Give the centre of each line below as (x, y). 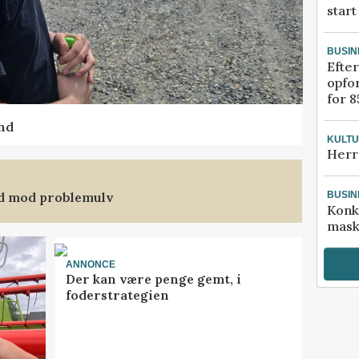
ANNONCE (90, 264)
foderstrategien (117, 295)
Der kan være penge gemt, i (153, 279)
